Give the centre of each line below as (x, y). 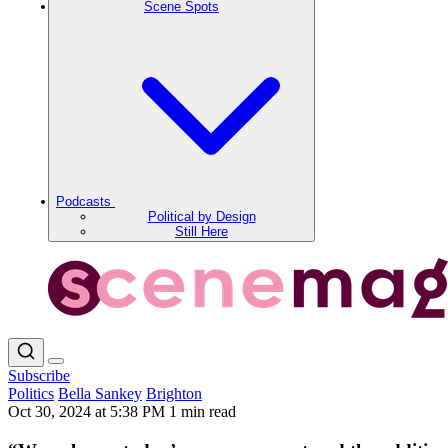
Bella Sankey (100, 393)
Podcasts (85, 201)
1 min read (202, 411)
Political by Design (201, 216)
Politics (31, 393)
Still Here (201, 231)
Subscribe (39, 375)
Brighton (174, 393)
